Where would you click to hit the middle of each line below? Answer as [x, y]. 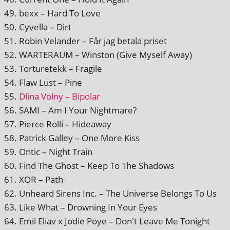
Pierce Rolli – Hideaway [65, 124]
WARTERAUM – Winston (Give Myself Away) [106, 54]
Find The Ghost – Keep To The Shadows [97, 165]
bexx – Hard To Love [60, 13]
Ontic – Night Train [56, 151]
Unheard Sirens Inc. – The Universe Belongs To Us [118, 193]
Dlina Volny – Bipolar [60, 96]
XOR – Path [41, 179]
